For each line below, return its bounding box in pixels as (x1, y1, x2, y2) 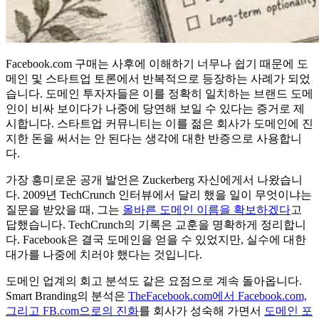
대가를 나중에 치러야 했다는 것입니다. (6, 248, 202, 261)
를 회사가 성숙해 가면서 (139, 304, 264, 317)
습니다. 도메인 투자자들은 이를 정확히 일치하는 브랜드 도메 (6, 87, 313, 100)
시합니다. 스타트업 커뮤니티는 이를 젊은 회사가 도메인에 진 (6, 117, 313, 130)
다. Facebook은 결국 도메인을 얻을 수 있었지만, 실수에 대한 (6, 233, 306, 246)
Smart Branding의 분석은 (6, 289, 128, 302)
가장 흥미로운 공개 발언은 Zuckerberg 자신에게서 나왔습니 (6, 173, 303, 186)
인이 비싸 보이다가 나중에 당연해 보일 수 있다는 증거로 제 (6, 102, 305, 115)
